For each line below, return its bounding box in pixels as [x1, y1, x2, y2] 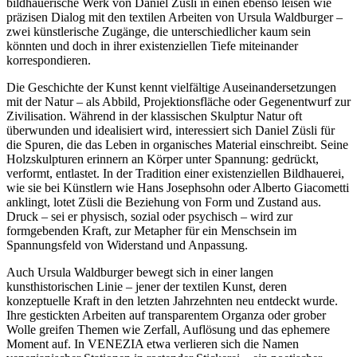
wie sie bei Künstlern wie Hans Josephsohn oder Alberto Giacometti [6, 181, 349, 195]
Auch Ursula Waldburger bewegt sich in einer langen [6, 265, 273, 280]
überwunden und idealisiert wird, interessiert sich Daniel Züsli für [6, 124, 335, 138]
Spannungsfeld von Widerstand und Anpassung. [6, 238, 248, 253]
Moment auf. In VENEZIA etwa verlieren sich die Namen [6, 337, 299, 351]
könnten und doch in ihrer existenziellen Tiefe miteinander [6, 39, 298, 53]
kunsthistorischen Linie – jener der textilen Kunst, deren [6, 280, 287, 294]
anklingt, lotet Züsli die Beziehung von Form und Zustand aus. [6, 195, 321, 210]
